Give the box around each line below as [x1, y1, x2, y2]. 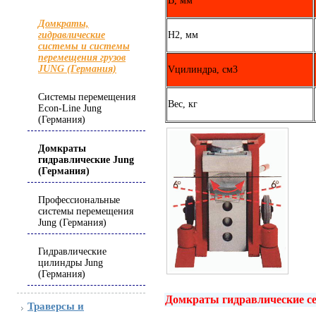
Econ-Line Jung [38, 103, 102, 114]
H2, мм [168, 29, 198, 40]
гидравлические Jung [38, 154, 134, 165]
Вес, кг [168, 98, 197, 109]
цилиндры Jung [38, 257, 103, 268]
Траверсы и [28, 300, 84, 312]
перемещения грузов [38, 52, 126, 63]
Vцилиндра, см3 [168, 63, 238, 75]
